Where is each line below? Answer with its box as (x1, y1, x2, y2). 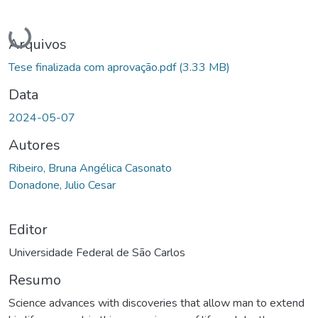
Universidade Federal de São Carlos (9, 244, 185, 261)
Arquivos (9, 34, 67, 54)
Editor (9, 219, 48, 239)
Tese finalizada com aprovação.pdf (9, 59, 179, 75)
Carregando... (10, 21, 75, 46)
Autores (9, 135, 60, 155)
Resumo (9, 270, 61, 290)
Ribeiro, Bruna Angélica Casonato (9, 160, 172, 176)
